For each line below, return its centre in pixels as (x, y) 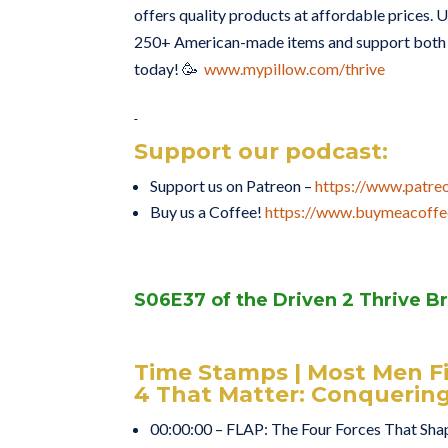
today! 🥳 (169, 69)
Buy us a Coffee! (208, 212)
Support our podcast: (261, 152)
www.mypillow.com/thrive (295, 69)
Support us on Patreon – (233, 186)
